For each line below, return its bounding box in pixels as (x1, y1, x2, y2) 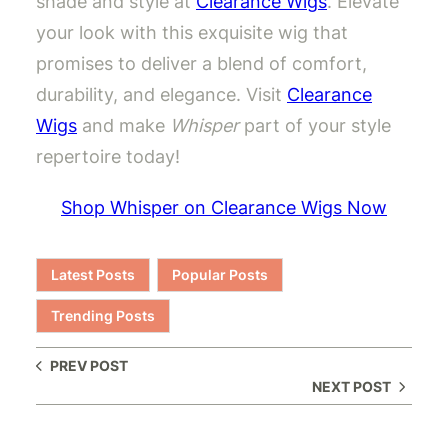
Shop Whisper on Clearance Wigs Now (61, 196, 387, 218)
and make (77, 114, 170, 136)
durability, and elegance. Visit (36, 83, 287, 105)
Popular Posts (172, 265, 268, 283)
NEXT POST (312, 377, 391, 395)
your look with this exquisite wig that (36, 21, 348, 43)
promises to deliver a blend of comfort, (36, 52, 367, 74)
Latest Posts (51, 265, 135, 283)
